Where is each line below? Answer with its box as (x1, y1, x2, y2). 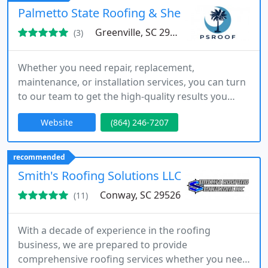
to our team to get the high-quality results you (18, 90, 227, 103)
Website (41, 117, 73, 128)
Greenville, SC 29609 (95, 26, 170, 39)
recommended (13, 152, 65, 162)
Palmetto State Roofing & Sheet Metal (18, 5, 226, 21)
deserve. (18, 104, 56, 117)
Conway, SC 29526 (100, 188, 181, 202)
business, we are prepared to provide (18, 238, 187, 251)
